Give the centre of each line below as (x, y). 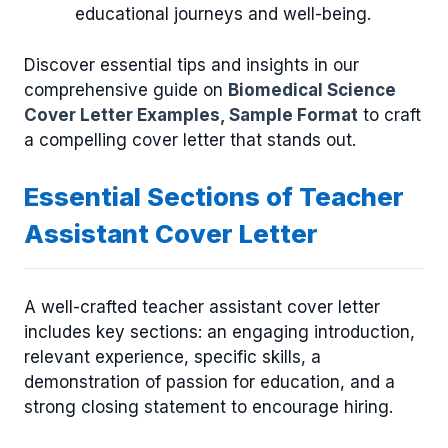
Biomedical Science (312, 89)
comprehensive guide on (126, 89)
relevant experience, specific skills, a (172, 356)
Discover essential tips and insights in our (191, 64)
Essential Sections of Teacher (214, 197)
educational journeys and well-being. (223, 14)
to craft (389, 114)
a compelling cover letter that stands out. (190, 139)
